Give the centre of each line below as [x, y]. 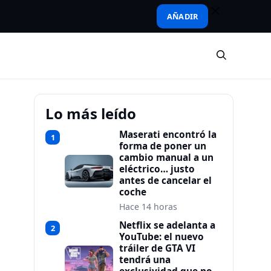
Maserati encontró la [168, 135]
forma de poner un [163, 146]
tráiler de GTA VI [157, 248]
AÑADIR [182, 16]
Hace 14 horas [148, 207]
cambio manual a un [166, 158]
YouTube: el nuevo [162, 237]
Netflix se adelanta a [167, 225]
